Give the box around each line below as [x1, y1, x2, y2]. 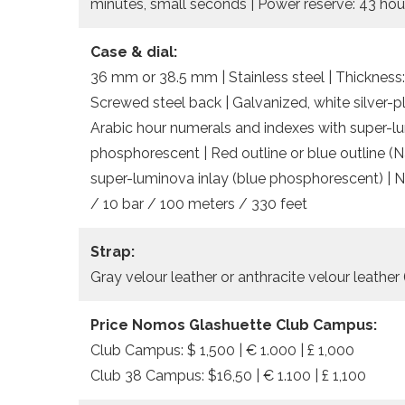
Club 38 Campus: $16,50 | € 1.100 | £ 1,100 [90, 366, 366, 384]
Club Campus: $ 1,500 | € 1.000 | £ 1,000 [90, 341, 354, 359]
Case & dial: [90, 42, 177, 61]
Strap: [90, 242, 135, 260]
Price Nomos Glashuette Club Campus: [90, 316, 377, 334]
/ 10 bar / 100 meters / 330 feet [90, 194, 307, 212]
